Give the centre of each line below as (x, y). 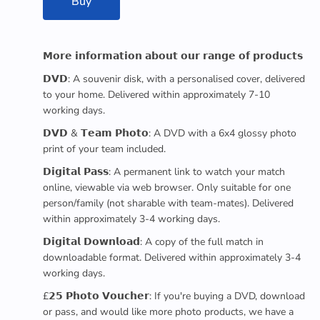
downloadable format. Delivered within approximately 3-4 (172, 257)
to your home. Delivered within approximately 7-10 (156, 95)
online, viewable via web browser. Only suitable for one (167, 187)
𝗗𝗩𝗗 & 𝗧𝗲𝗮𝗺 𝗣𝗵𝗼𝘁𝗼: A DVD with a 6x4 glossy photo (170, 133)
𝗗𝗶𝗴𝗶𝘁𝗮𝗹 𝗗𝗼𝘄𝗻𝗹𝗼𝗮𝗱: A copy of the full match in (153, 242)
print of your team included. (104, 149)
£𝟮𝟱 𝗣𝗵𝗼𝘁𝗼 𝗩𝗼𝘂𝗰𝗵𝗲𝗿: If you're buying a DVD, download (174, 296)
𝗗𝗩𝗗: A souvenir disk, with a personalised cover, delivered (174, 79)
